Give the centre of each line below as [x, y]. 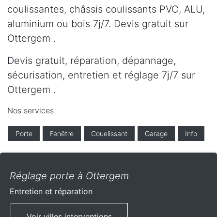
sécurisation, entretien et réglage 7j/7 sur [101, 75]
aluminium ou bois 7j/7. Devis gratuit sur [98, 23]
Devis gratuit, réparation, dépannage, [92, 60]
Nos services [31, 110]
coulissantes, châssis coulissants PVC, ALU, [106, 9]
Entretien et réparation [51, 191]
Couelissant [109, 133]
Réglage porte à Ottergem [69, 176]
